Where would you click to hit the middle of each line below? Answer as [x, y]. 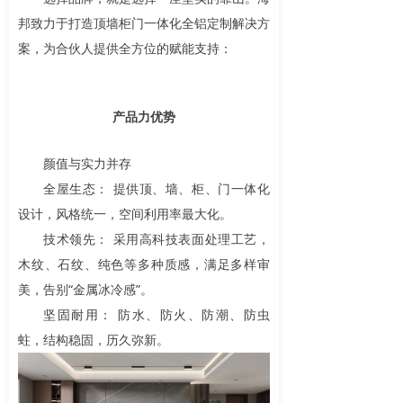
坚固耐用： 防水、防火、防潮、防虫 [157, 314]
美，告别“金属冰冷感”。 [85, 289]
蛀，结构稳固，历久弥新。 [94, 340]
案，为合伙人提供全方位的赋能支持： [125, 48]
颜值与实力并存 [87, 163]
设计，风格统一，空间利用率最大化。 [125, 214]
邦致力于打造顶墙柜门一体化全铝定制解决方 [144, 23]
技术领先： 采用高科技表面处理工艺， [157, 239]
